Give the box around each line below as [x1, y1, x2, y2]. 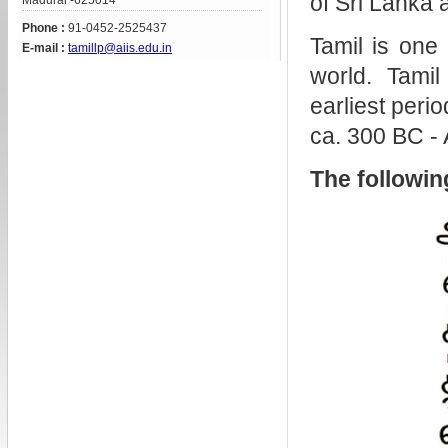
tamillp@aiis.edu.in [68, 41, 172, 55]
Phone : [22, 21, 65, 35]
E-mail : [22, 41, 65, 55]
